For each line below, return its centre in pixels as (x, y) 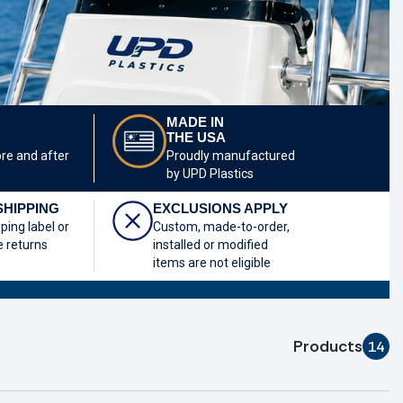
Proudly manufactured (230, 156)
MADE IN (195, 122)
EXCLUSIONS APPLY (220, 208)
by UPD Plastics (210, 174)
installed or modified (210, 245)
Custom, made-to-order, (221, 227)
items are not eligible (211, 263)
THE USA (196, 137)
